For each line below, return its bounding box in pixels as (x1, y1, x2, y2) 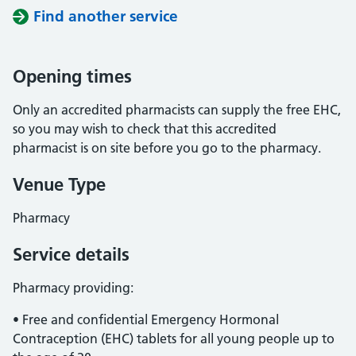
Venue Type (13, 173, 106, 195)
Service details (13, 243, 130, 265)
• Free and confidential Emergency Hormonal (13, 311, 279, 327)
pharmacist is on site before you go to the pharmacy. (13, 140, 321, 156)
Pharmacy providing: (13, 280, 133, 296)
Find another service (33, 7, 178, 25)
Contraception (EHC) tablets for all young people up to (13, 331, 335, 346)
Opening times (13, 65, 132, 87)
